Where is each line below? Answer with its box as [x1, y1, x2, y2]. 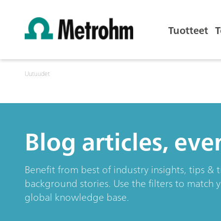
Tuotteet [168, 22, 208, 39]
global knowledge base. [25, 188, 129, 206]
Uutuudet [25, 68, 50, 79]
